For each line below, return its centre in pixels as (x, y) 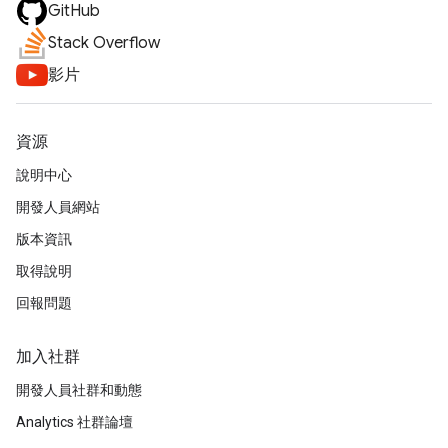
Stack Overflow (104, 43)
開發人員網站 (58, 207)
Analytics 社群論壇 (74, 422)
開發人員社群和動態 (79, 390)
